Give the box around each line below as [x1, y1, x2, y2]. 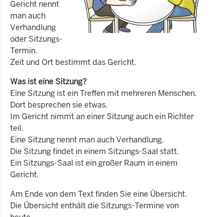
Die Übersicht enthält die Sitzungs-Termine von [10, 200, 179, 211]
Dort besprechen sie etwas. [10, 99, 108, 110]
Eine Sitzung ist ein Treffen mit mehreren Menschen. [10, 88, 197, 98]
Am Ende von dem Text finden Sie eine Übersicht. [10, 188, 187, 199]
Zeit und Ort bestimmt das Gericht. [10, 57, 136, 67]
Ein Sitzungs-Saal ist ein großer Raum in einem [10, 157, 178, 168]
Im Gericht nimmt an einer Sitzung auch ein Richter [10, 111, 194, 122]
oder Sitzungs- [10, 33, 62, 44]
